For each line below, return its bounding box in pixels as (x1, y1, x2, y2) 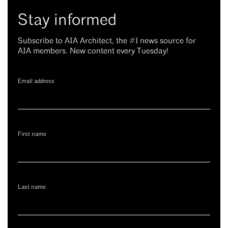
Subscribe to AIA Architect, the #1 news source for (18, 37, 196, 45)
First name (18, 131, 46, 137)
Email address (18, 78, 54, 84)
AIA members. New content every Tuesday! (18, 47, 168, 55)
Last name (18, 184, 46, 190)
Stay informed (18, 13, 117, 29)
